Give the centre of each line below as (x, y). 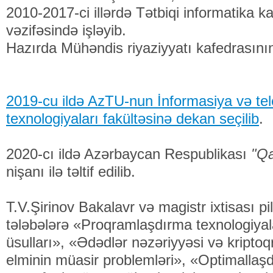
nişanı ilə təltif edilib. (71, 172)
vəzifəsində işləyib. (66, 30)
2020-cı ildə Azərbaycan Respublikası (126, 154)
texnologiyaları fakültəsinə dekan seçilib (133, 119)
